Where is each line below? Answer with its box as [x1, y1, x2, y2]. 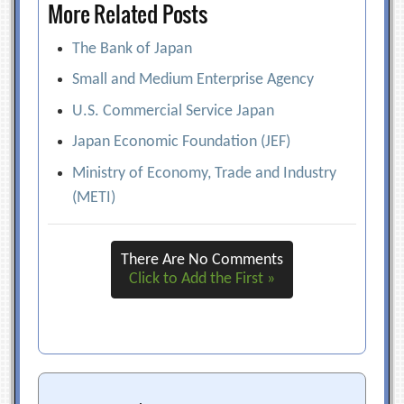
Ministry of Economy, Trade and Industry [72, 164, 337, 182]
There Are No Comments [121, 251, 283, 269]
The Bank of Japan [72, 40, 193, 58]
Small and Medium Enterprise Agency [72, 71, 315, 88]
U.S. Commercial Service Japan [72, 102, 275, 120]
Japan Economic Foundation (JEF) [72, 133, 291, 151]
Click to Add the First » [129, 270, 275, 288]
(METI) [72, 188, 116, 207]
